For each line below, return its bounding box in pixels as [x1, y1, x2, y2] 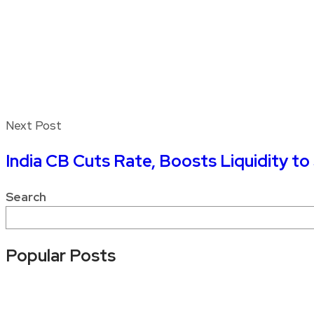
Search [6, 189, 46, 205]
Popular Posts [6, 244, 116, 266]
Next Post [6, 117, 62, 133]
